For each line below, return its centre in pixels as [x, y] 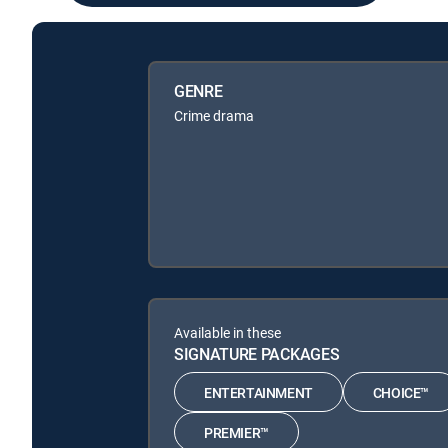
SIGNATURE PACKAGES [257, 354]
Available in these [227, 332]
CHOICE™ [401, 392]
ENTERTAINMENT [258, 392]
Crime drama [214, 115]
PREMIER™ [236, 432]
